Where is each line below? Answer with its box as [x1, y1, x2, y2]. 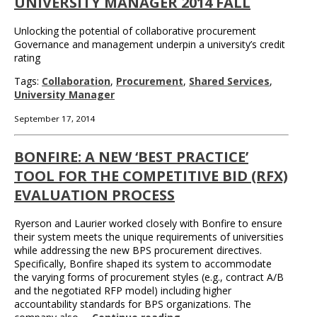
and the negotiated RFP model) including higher [14, 284, 231, 298]
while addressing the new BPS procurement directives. [14, 243, 262, 258]
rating [14, 50, 40, 64]
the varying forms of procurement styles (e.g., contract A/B [14, 270, 284, 284]
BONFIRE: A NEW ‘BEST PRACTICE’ [14, 147, 248, 167]
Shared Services [189, 74, 270, 88]
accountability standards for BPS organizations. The [14, 297, 251, 311]
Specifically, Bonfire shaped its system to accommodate [14, 257, 272, 271]
